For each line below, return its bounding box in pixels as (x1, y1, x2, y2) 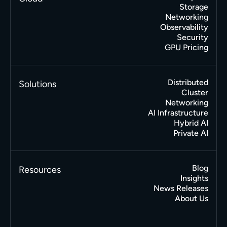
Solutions (18, 79, 56, 90)
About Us (175, 194, 209, 204)
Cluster (181, 88, 209, 98)
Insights (180, 173, 209, 183)
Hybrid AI (174, 118, 209, 128)
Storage (179, 2, 209, 12)
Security (177, 32, 209, 43)
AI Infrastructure (148, 108, 209, 118)
